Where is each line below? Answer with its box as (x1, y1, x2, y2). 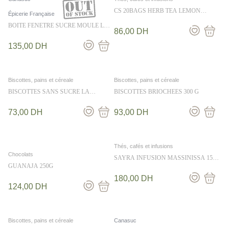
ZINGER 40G (114, 14, 149, 21)
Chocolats (8, 151, 33, 157)
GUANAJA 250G (8, 162, 53, 169)
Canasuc (114, 217, 136, 223)
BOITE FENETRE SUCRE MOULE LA (8, 22, 108, 29)
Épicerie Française (8, 11, 54, 17)
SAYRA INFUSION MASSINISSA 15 (114, 154, 213, 161)
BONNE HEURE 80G (8, 29, 64, 36)
